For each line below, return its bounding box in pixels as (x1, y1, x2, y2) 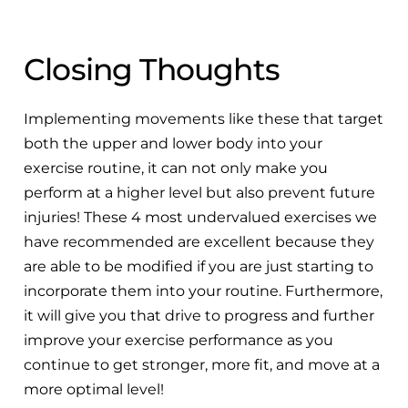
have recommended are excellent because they (24, 232, 374, 250)
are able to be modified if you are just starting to (24, 257, 373, 275)
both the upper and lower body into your (24, 134, 322, 152)
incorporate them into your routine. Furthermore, (24, 281, 382, 300)
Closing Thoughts (24, 50, 280, 87)
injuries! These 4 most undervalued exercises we (24, 208, 377, 226)
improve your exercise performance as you (24, 331, 333, 349)
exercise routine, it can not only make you (24, 158, 328, 177)
